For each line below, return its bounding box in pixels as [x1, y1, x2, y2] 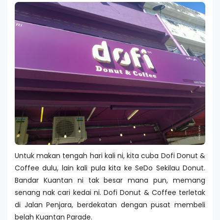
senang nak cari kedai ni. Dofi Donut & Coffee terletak [15, 187, 205, 197]
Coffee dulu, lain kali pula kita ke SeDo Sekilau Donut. [15, 163, 205, 173]
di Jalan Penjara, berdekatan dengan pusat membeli [15, 199, 205, 210]
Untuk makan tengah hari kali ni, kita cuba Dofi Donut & [15, 150, 205, 161]
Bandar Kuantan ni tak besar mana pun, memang [15, 175, 205, 185]
